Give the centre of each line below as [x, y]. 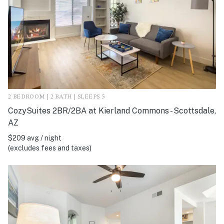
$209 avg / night [35, 138]
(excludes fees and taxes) [50, 148]
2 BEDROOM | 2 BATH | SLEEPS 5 [56, 97]
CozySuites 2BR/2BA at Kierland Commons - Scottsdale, [112, 111]
